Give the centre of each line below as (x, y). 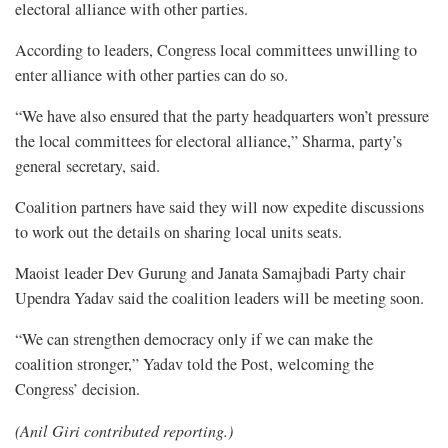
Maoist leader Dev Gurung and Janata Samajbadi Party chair (210, 272)
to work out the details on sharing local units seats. (178, 231)
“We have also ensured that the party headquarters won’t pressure (222, 115)
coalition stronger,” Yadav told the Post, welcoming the (194, 363)
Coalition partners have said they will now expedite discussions (219, 206)
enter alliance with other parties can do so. (151, 74)
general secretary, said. (87, 165)
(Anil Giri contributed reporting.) (124, 430)
